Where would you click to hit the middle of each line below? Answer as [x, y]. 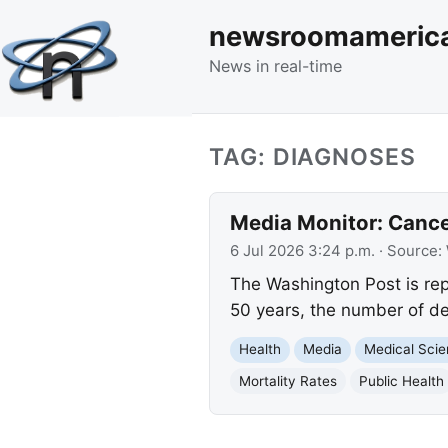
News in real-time [275, 65]
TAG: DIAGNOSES [312, 156]
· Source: [410, 250]
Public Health [401, 380]
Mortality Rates [287, 380]
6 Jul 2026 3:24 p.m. [302, 250]
